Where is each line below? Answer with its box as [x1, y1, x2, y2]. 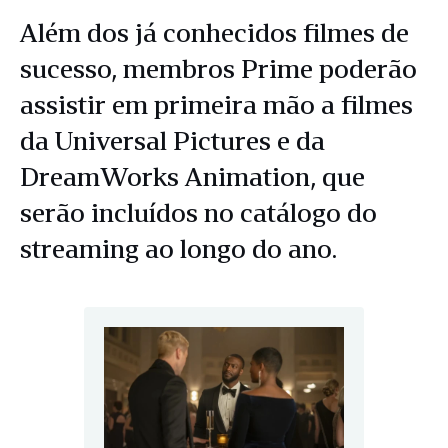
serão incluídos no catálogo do [20, 197, 377, 229]
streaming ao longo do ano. [20, 233, 337, 265]
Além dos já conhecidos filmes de [20, 17, 409, 49]
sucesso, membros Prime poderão [20, 53, 417, 85]
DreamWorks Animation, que [20, 161, 365, 193]
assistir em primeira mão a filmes [20, 89, 413, 121]
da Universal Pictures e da [20, 125, 325, 157]
